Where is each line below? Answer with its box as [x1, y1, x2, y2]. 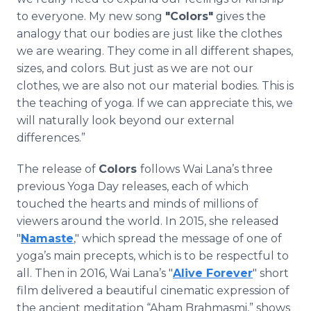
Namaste [21, 232, 74, 245]
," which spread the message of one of [74, 232, 282, 245]
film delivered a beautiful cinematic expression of [17, 284, 289, 297]
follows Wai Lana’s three [140, 162, 273, 176]
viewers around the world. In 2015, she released [17, 215, 279, 228]
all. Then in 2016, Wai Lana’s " [17, 267, 173, 280]
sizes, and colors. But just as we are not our [17, 62, 253, 75]
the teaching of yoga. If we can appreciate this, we [17, 96, 293, 110]
